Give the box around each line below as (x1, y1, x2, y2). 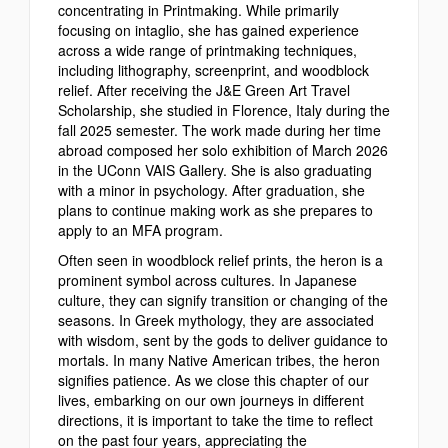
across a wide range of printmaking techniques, (58, 39, 357, 60)
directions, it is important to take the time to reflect (58, 409, 373, 430)
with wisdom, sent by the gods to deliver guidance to (58, 329, 388, 350)
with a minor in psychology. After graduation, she (58, 179, 365, 200)
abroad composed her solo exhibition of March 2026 (58, 139, 388, 160)
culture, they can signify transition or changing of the (58, 289, 388, 310)
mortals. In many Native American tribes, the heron (58, 349, 380, 370)
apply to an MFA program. (58, 219, 223, 240)
